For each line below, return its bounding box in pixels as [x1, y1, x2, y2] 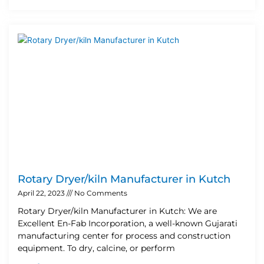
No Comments [72, 188, 127, 197]
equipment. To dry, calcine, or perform [18, 242, 175, 253]
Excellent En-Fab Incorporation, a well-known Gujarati [18, 217, 237, 229]
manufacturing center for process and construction [18, 230, 230, 241]
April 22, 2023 [18, 188, 67, 197]
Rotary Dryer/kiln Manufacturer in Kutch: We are [18, 205, 217, 216]
